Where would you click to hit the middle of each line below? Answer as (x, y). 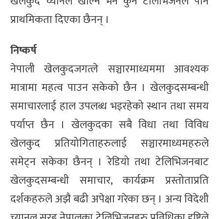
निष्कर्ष (23, 50)
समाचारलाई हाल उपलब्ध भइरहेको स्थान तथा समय (109, 106)
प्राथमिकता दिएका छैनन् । (60, 20)
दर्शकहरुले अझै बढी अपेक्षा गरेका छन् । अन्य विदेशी (109, 199)
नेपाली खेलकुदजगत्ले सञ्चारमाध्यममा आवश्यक (109, 69)
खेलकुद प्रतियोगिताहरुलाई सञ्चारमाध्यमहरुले (109, 143)
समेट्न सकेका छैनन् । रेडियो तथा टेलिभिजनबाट (109, 162)
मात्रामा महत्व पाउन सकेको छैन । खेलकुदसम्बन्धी (109, 88)
